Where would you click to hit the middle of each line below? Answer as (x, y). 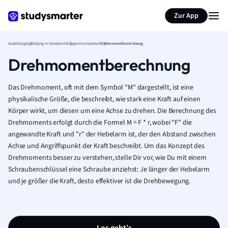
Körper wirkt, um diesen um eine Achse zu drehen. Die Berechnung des (112, 111)
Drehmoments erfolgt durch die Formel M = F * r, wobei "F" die (100, 123)
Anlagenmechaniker (83, 44)
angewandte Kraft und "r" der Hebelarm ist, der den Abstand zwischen (112, 134)
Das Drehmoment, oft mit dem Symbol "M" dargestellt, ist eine (101, 88)
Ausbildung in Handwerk (46, 44)
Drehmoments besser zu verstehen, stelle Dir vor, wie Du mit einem (107, 158)
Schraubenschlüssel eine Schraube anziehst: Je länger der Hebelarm (109, 169)
